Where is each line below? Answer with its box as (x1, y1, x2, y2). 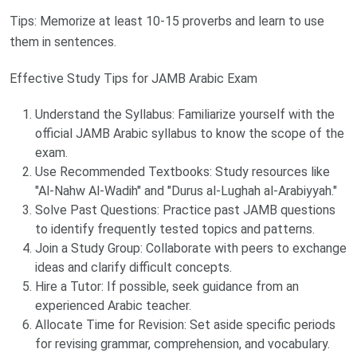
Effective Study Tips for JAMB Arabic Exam (10, 71, 257, 87)
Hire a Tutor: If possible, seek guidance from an (35, 279, 299, 295)
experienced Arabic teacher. (35, 298, 191, 314)
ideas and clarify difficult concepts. (35, 260, 232, 276)
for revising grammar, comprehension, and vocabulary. (35, 336, 330, 352)
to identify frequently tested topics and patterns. (35, 222, 315, 237)
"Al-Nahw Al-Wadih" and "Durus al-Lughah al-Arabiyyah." (35, 183, 337, 199)
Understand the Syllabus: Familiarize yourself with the (35, 107, 335, 123)
